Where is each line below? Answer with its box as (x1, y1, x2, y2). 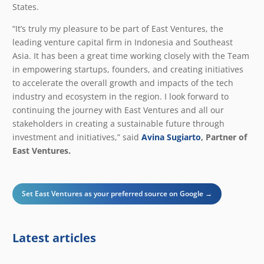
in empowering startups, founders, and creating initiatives (12, 63, 243, 75)
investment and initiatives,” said (12, 131, 141, 143)
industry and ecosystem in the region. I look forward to (12, 90, 229, 102)
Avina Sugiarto (141, 131, 201, 143)
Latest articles (12, 230, 96, 246)
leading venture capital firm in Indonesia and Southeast (12, 36, 233, 48)
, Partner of (201, 131, 247, 143)
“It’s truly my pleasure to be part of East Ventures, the (12, 22, 223, 34)
